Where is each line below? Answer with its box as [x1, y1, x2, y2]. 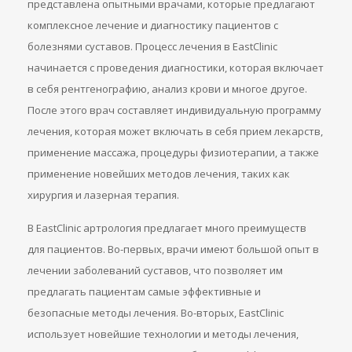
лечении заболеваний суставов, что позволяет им [27, 263, 283, 277]
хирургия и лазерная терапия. [27, 188, 179, 202]
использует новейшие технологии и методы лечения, [27, 327, 299, 341]
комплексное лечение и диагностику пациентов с [27, 18, 278, 32]
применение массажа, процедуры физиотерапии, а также [27, 145, 319, 159]
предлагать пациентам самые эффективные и [27, 284, 261, 299]
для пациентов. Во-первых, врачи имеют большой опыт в [27, 242, 319, 256]
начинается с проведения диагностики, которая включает [27, 60, 324, 75]
